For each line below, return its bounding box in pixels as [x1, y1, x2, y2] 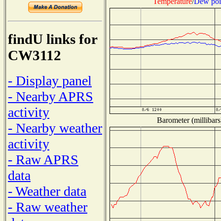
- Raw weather [8, 199, 87, 215]
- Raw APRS [8, 151, 78, 167]
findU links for [8, 31, 97, 47]
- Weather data [8, 183, 86, 199]
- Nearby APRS [8, 88, 93, 104]
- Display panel [8, 73, 92, 88]
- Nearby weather [8, 120, 102, 136]
